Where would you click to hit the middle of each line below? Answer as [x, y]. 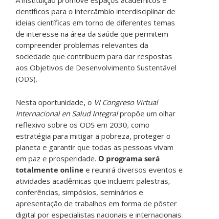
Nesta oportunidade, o [55, 102]
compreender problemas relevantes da [82, 45]
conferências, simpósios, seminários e [80, 192]
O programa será [129, 158]
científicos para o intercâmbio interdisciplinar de [96, 11]
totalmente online [50, 169]
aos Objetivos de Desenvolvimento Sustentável [96, 67]
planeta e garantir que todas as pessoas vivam [95, 147]
